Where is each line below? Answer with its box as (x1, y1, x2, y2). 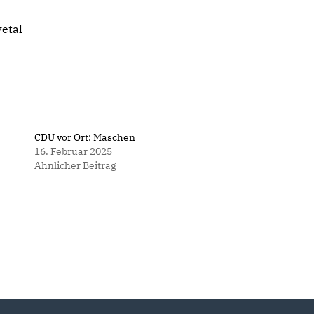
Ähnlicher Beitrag (34, 159, 116, 172)
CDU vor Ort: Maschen (34, 131, 135, 144)
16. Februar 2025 (34, 145, 112, 158)
